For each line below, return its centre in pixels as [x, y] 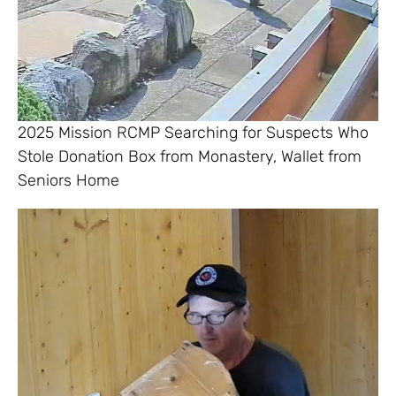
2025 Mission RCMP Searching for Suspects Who [193, 132]
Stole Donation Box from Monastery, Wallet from [190, 156]
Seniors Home [69, 180]
